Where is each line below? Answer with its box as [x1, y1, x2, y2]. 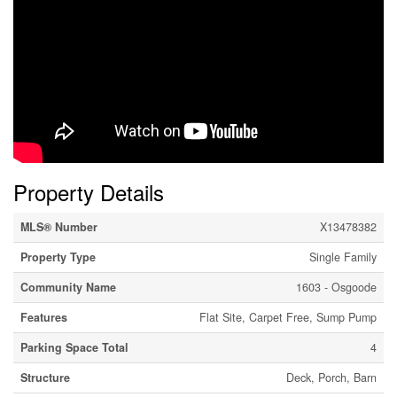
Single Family [309, 249, 377, 266]
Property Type [20, 249, 96, 266]
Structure [20, 370, 70, 386]
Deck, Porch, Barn [286, 370, 377, 386]
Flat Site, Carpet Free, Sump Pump [199, 309, 377, 326]
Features [20, 309, 67, 326]
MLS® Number [20, 219, 97, 236]
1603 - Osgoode [296, 279, 377, 296]
